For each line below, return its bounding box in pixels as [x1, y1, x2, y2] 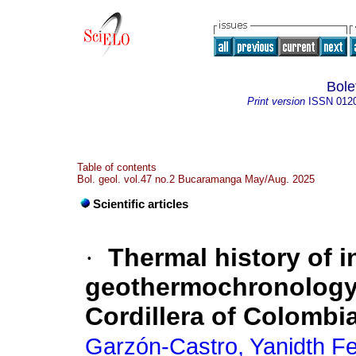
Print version [247, 95, 305, 107]
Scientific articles [93, 198, 188, 211]
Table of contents [77, 161, 157, 173]
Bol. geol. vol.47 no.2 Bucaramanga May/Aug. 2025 [77, 173, 315, 185]
